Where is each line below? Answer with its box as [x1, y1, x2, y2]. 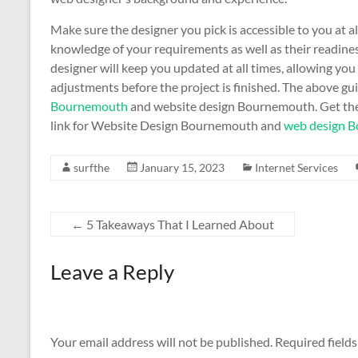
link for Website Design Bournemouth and [50, 117, 284, 133]
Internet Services [255, 161, 338, 174]
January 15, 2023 [140, 161, 225, 174]
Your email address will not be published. [50, 334, 272, 350]
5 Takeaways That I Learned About [84, 217, 274, 232]
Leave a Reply [50, 259, 174, 284]
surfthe [74, 161, 109, 174]
